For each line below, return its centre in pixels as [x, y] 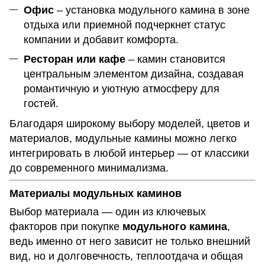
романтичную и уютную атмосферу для [122, 89]
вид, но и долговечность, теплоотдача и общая [126, 256]
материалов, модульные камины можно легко [123, 138]
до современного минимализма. [89, 168]
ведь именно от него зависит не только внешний [130, 242]
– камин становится [175, 59]
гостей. [41, 104]
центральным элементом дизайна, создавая [134, 74]
